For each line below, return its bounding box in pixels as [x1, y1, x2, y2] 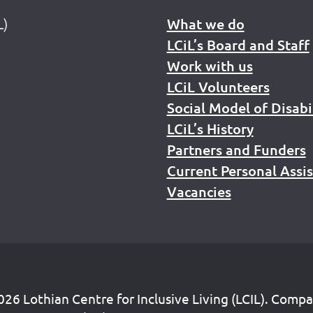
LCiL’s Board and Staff [166, 36, 310, 54]
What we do [166, 15, 245, 34]
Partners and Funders [166, 140, 306, 159]
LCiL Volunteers [166, 78, 270, 96]
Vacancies [166, 182, 231, 201]
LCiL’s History [166, 119, 254, 138]
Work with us [166, 57, 253, 75]
